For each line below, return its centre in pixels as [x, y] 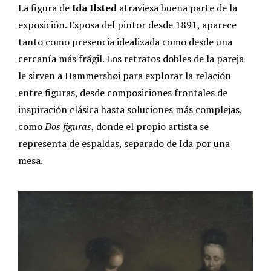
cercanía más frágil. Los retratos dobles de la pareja [131, 59]
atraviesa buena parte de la [177, 8]
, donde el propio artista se [150, 127]
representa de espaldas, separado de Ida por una [124, 144]
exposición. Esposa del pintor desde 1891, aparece [127, 25]
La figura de [45, 8]
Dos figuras [68, 127]
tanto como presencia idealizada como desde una [125, 42]
